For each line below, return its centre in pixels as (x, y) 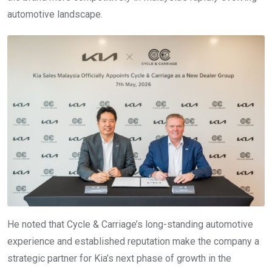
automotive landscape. (55, 14)
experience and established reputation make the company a (133, 242)
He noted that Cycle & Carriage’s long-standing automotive (130, 225)
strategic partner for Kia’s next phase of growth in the (119, 259)
